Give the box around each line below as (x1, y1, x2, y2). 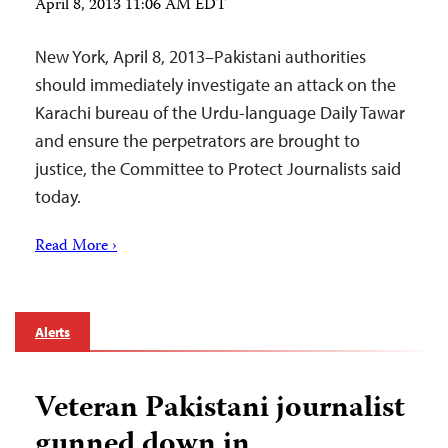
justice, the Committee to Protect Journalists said (35, 157, 401, 180)
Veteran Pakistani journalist (35, 385, 405, 434)
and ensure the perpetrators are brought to (35, 129, 360, 152)
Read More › (35, 234, 117, 260)
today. (35, 185, 81, 208)
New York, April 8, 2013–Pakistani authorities (35, 45, 366, 68)
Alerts (35, 323, 71, 341)
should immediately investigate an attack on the (35, 73, 396, 96)
